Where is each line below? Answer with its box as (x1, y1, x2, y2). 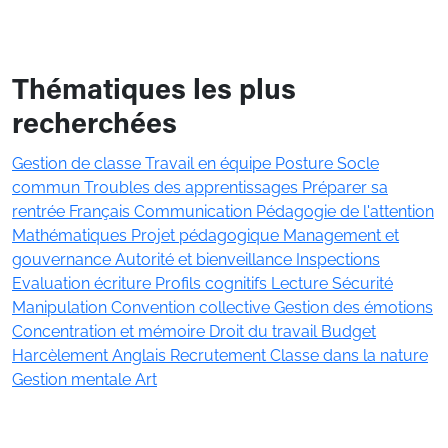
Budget (321, 322, 376, 342)
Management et (283, 226, 399, 246)
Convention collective (111, 298, 274, 318)
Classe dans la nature (270, 346, 428, 366)
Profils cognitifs (155, 274, 271, 294)
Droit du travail (209, 322, 321, 342)
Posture (275, 154, 337, 174)
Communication (134, 202, 256, 222)
